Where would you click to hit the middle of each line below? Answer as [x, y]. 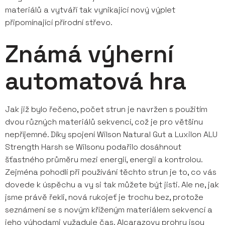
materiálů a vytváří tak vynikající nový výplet [90, 10]
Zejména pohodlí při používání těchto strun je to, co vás [111, 172]
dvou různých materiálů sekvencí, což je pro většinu [104, 122]
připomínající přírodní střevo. [59, 22]
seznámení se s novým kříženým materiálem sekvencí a [109, 210]
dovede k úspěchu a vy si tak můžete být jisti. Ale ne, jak [112, 185]
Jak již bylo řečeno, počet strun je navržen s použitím [106, 109]
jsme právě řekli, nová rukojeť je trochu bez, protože [104, 197]
